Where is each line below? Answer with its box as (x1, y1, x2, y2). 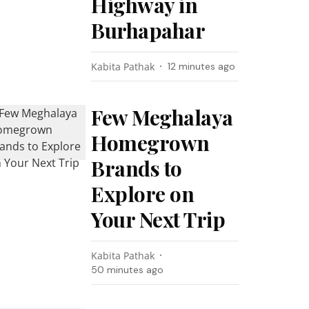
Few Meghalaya (91, 103, 233, 131)
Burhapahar (91, 17, 206, 44)
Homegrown (91, 129, 210, 157)
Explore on (91, 180, 195, 208)
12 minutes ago (168, 60, 236, 72)
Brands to (91, 154, 182, 182)
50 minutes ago (91, 263, 164, 276)
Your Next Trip (91, 206, 226, 233)
